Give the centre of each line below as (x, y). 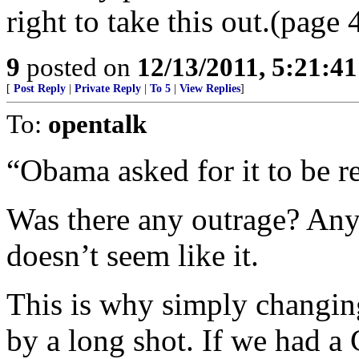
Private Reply (108, 89)
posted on (79, 67)
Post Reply (40, 89)
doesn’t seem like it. (133, 255)
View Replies (210, 89)
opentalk (97, 124)
